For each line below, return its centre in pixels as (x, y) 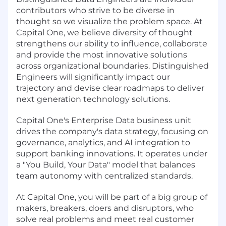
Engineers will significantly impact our (93, 77)
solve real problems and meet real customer (105, 219)
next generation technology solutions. (93, 99)
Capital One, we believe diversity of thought (104, 32)
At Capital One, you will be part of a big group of (112, 197)
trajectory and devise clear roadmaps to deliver (110, 88)
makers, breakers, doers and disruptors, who (105, 208)
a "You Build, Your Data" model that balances (106, 164)
